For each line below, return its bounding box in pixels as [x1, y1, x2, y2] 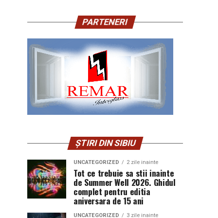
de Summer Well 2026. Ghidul [73, 176, 176, 188]
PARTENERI [81, 17, 129, 27]
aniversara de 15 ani [73, 194, 144, 207]
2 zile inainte [127, 159, 158, 165]
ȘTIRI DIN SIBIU [73, 138, 137, 148]
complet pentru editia [73, 185, 150, 198]
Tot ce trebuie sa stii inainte [73, 166, 174, 179]
